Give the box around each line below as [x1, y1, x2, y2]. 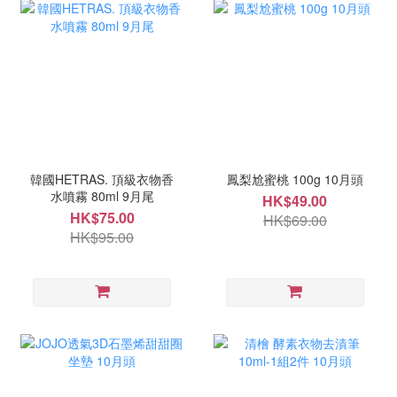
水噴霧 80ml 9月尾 [50, 187, 154, 206]
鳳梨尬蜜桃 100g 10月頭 [226, 170, 363, 189]
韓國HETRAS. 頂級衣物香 [30, 170, 175, 189]
